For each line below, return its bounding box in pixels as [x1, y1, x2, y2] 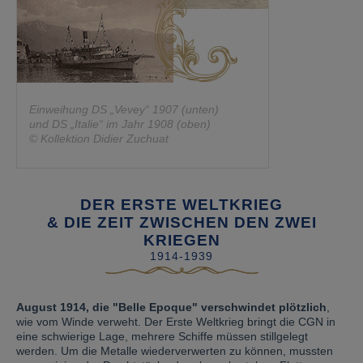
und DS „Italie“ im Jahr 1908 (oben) [29, 117, 211, 130]
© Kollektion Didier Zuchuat [29, 132, 169, 145]
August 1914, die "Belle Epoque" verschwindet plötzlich [16, 301, 327, 314]
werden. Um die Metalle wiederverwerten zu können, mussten [16, 344, 333, 357]
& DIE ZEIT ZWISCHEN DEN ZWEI [46, 214, 317, 231]
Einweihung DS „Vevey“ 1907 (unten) [29, 103, 219, 116]
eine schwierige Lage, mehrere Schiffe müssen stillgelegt [16, 330, 308, 343]
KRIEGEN [143, 232, 220, 249]
